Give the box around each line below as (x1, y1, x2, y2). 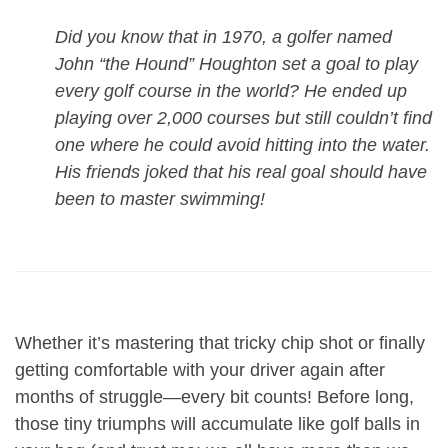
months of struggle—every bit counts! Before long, (15, 387, 414, 408)
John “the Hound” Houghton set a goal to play (55, 54, 418, 75)
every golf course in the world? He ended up (55, 81, 407, 102)
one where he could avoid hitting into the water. (55, 135, 430, 156)
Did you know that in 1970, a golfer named (55, 27, 392, 48)
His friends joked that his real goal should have (55, 162, 427, 183)
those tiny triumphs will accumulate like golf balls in (15, 414, 420, 435)
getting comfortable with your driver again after (15, 360, 385, 381)
